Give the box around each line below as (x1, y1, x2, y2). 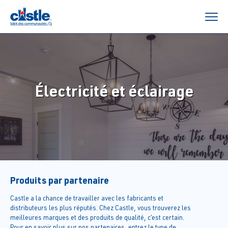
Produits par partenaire (10, 174, 109, 186)
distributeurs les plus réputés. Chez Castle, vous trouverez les (10, 204, 191, 212)
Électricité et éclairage (35, 80, 193, 100)
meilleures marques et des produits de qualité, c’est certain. (10, 213, 184, 221)
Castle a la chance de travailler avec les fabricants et (10, 194, 163, 202)
